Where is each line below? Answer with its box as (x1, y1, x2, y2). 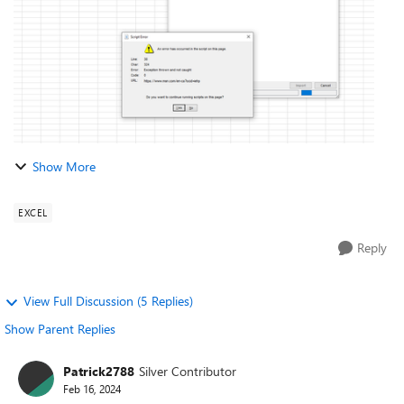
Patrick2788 (63, 362, 134, 380)
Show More (32, 158, 96, 175)
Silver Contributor (139, 362, 236, 380)
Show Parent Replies (5, 320, 115, 337)
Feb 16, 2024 (63, 381, 121, 396)
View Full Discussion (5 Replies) (23, 292, 193, 309)
